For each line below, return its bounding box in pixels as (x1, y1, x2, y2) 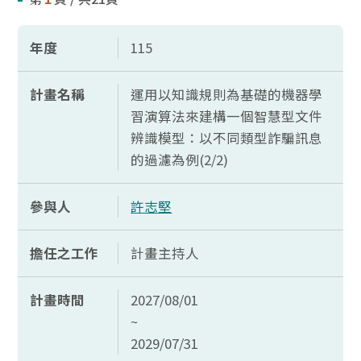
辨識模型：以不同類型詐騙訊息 (131, 128, 323, 147)
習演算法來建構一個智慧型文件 (131, 106, 323, 126)
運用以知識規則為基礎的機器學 (131, 85, 323, 104)
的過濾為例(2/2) (131, 150, 229, 169)
